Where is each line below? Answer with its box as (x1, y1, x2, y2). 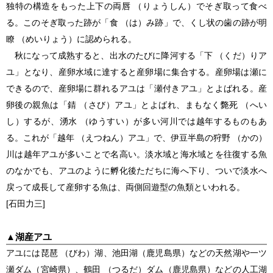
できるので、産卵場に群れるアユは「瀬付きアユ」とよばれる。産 (6, 83, 267, 93)
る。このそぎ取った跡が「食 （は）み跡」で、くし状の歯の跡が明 (6, 17, 267, 27)
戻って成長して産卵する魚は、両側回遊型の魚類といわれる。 (6, 182, 245, 192)
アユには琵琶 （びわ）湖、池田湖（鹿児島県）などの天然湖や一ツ (6, 247, 267, 258)
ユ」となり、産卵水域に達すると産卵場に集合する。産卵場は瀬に (6, 66, 267, 77)
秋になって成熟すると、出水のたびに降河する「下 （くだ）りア (6, 50, 267, 60)
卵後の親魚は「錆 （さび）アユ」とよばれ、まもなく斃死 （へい (6, 99, 267, 110)
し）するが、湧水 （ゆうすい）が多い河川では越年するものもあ (6, 116, 267, 126)
